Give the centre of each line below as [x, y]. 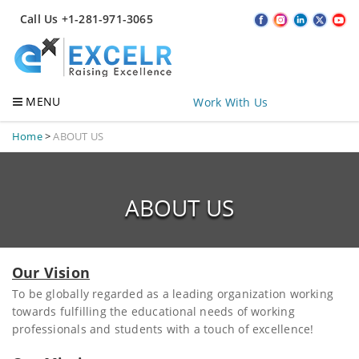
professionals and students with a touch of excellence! [163, 329]
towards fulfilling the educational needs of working [153, 312]
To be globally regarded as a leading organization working [173, 294]
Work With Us [230, 103]
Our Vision [51, 273]
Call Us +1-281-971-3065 [87, 19]
